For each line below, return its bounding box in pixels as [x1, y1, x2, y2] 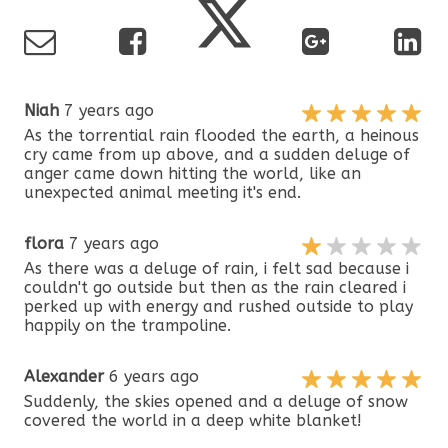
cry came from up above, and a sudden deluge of [24, 144, 411, 164]
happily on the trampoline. [24, 315, 232, 335]
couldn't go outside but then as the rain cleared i [24, 277, 407, 297]
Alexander [24, 366, 105, 386]
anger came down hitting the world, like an [24, 163, 362, 183]
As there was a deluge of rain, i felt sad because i [24, 258, 410, 278]
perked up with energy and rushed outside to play [24, 296, 414, 316]
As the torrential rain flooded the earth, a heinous [24, 125, 420, 145]
